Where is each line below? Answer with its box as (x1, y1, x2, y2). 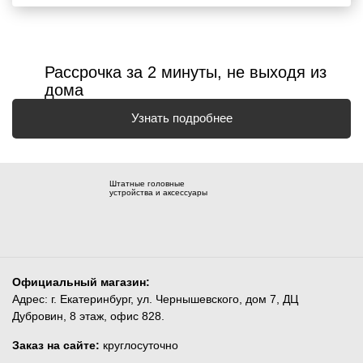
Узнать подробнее (130, 111, 233, 126)
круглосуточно (103, 338, 178, 352)
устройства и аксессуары (109, 187, 207, 197)
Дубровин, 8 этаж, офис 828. (12, 309, 164, 322)
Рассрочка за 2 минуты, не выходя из (45, 62, 327, 81)
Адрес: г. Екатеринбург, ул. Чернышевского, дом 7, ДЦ (12, 292, 298, 305)
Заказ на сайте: (12, 338, 103, 352)
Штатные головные (109, 178, 185, 188)
